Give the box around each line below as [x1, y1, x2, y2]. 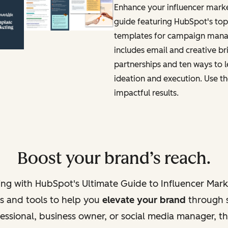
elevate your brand [102, 194, 186, 206]
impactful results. [114, 88, 179, 98]
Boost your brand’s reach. [17, 148, 211, 168]
